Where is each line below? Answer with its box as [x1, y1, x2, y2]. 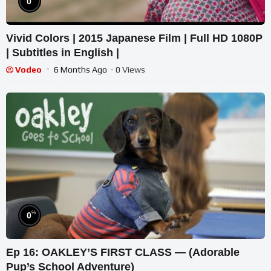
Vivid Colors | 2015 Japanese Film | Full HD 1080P [6, 31, 263, 44]
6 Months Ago [54, 64, 107, 74]
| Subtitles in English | [6, 46, 119, 59]
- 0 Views [110, 64, 145, 74]
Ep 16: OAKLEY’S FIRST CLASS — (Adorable [6, 246, 240, 258]
